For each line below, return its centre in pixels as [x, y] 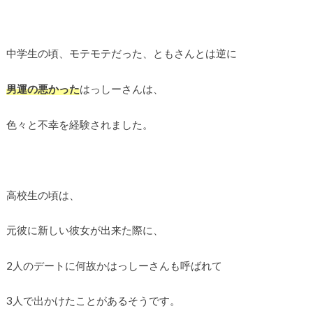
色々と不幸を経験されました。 [79, 124]
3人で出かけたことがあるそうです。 [93, 301]
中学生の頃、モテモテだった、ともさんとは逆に [121, 53]
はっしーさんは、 [121, 88]
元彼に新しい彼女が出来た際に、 [85, 230]
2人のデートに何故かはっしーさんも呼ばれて [114, 265]
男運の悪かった [43, 88]
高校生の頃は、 [43, 195]
